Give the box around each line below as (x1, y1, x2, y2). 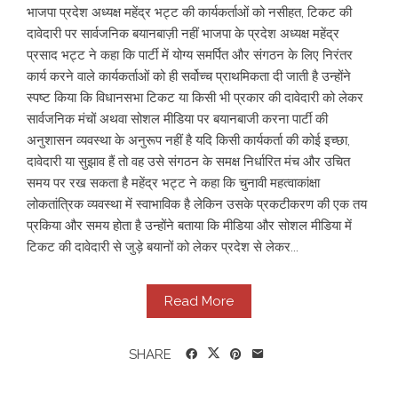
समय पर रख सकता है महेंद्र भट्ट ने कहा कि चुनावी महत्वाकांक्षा (27, 174, 320, 191)
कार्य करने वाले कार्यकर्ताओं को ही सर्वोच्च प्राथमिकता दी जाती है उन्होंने (27, 68, 351, 84)
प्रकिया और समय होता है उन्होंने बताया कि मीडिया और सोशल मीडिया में (27, 217, 352, 234)
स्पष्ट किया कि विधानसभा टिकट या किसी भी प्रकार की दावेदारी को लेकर (27, 89, 363, 106)
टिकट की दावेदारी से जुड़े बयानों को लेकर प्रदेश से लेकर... (27, 238, 298, 255)
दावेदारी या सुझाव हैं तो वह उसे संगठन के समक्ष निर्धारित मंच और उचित (27, 153, 350, 170)
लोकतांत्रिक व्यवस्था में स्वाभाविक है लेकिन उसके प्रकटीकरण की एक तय (27, 195, 367, 212)
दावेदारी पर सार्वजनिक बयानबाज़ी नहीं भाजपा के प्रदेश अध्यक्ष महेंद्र (27, 25, 339, 42)
